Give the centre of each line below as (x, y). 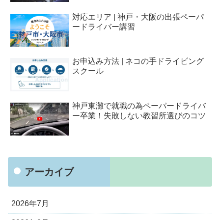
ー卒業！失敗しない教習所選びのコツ (139, 116)
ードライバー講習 (104, 27)
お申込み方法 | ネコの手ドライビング (138, 61)
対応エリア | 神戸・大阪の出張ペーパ (138, 17)
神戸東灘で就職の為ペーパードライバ (139, 106)
